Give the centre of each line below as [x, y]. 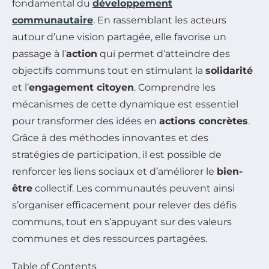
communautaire [53, 20]
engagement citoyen [81, 88]
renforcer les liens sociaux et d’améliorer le [114, 172]
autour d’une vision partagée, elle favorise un [119, 37]
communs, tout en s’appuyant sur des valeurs [122, 222]
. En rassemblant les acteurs [160, 20]
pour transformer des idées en [86, 121]
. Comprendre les [175, 88]
